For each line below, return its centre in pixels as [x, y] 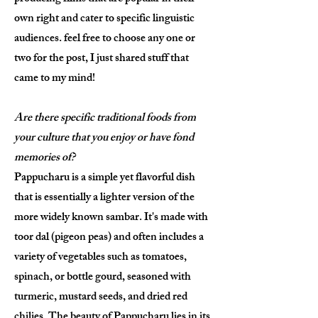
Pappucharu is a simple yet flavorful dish [105, 179]
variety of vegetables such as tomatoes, [100, 258]
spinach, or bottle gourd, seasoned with [103, 278]
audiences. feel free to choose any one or [105, 39]
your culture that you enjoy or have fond [104, 139]
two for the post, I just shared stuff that [102, 59]
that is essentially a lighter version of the [104, 198]
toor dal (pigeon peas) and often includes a [109, 238]
